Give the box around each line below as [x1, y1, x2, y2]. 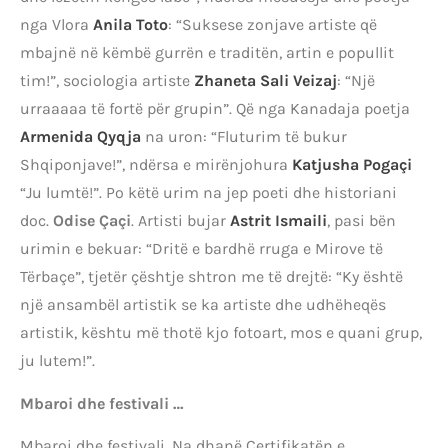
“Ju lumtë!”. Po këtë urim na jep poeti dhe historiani [20, 183, 397, 203]
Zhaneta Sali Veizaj [194, 71, 337, 91]
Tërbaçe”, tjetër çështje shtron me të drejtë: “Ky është [20, 267, 403, 287]
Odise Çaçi [53, 211, 131, 231]
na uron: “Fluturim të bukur [141, 127, 347, 147]
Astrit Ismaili [230, 211, 327, 231]
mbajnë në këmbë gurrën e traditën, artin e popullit [20, 43, 394, 63]
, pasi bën [327, 211, 396, 231]
